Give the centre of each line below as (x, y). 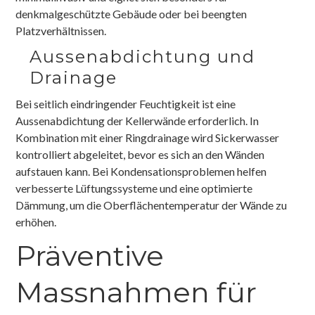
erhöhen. (36, 221)
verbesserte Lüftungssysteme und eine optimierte (134, 188)
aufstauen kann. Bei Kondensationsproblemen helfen (141, 171)
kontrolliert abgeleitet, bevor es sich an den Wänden (140, 154)
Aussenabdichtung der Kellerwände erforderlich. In (137, 120)
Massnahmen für (136, 292)
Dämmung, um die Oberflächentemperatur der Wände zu (152, 205)
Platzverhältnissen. (61, 30)
